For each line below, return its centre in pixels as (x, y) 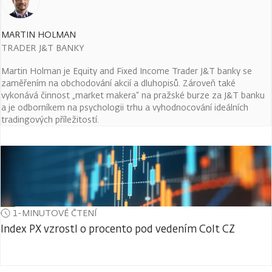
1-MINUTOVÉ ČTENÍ (55, 213)
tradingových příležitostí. (50, 119)
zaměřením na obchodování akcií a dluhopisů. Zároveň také (118, 83)
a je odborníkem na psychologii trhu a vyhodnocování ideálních (125, 107)
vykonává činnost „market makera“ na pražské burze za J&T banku (133, 95)
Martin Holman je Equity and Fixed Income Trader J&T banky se (127, 71)
